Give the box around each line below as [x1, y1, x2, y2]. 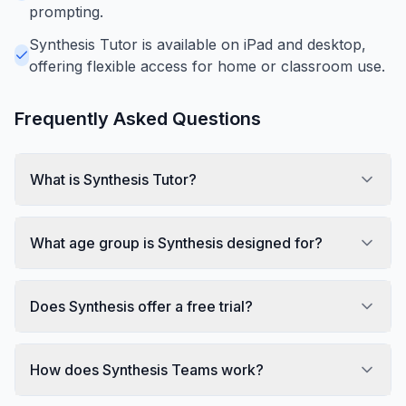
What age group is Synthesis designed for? [30, 233, 323, 252]
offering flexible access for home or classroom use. [29, 56, 385, 75]
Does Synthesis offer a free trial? [30, 296, 253, 315]
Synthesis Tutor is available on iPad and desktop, [29, 34, 366, 53]
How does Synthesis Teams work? [30, 360, 264, 379]
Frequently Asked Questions [14, 107, 261, 130]
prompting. [29, 2, 103, 21]
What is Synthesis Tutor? [30, 169, 197, 188]
